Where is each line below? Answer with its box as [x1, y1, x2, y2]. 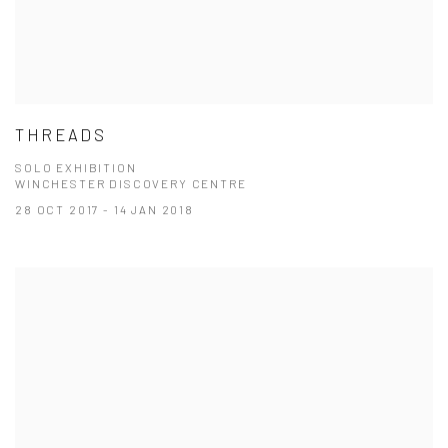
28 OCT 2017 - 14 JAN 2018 [15, 202, 194, 217]
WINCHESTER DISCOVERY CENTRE [15, 176, 247, 191]
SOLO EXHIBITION [15, 160, 137, 175]
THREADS [15, 124, 107, 145]
